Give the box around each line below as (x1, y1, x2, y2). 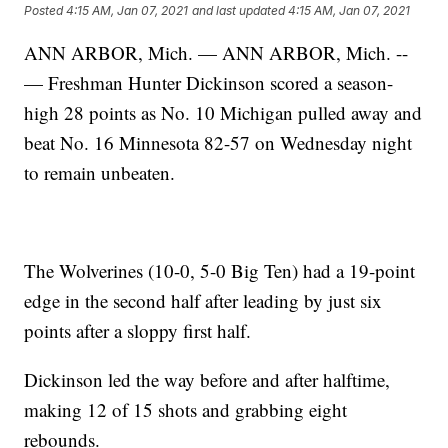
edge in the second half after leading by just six (24, 288, 383, 314)
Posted (24, 3, 67, 19)
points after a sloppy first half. (24, 318, 252, 344)
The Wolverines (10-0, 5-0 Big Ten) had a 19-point (24, 258, 416, 284)
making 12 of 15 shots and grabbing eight (24, 397, 348, 423)
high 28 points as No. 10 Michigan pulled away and (24, 100, 423, 126)
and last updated (192, 3, 286, 19)
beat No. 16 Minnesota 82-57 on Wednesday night (24, 130, 413, 156)
